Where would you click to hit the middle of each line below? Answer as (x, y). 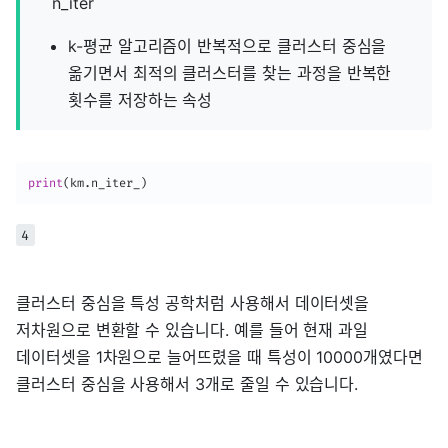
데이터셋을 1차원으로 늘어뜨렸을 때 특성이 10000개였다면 (219, 357)
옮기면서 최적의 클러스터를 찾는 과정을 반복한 (230, 73)
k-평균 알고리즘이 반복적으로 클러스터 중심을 (227, 46)
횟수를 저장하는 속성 (140, 100)
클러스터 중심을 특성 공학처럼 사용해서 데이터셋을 (193, 303)
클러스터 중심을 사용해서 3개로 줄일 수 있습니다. (187, 384)
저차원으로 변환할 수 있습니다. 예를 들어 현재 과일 (192, 330)
